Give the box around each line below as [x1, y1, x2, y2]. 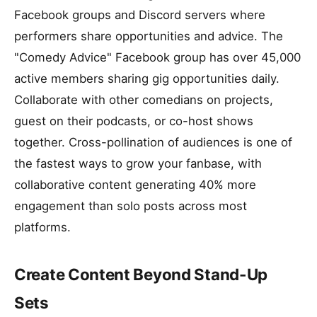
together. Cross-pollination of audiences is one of [14, 135, 292, 149]
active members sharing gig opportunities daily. [14, 71, 279, 86]
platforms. [14, 220, 71, 234]
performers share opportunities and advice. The [14, 29, 283, 43]
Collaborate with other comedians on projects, [14, 93, 273, 107]
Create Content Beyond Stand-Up [14, 265, 268, 284]
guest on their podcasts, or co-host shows [14, 114, 253, 128]
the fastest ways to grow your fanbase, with [14, 156, 262, 171]
